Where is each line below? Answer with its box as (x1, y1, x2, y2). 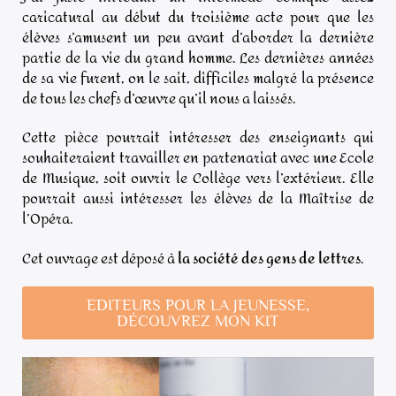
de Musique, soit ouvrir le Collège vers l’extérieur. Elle (22, 164, 374, 193)
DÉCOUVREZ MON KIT (117, 311, 279, 330)
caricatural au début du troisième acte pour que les (22, 4, 374, 32)
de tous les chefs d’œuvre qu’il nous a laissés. (22, 85, 295, 113)
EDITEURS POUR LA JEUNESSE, (87, 295, 309, 314)
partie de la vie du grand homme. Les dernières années (22, 44, 374, 72)
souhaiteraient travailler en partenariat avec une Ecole (22, 144, 374, 172)
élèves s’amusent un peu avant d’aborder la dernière (22, 24, 374, 52)
